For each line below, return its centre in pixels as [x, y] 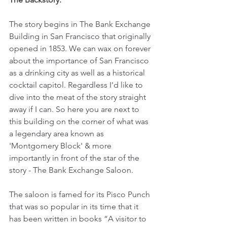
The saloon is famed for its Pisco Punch [81, 195]
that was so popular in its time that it [75, 207]
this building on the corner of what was [80, 122]
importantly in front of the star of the [75, 158]
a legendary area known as [58, 134]
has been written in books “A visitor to [79, 219]
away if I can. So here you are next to [75, 109]
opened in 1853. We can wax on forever [81, 49]
